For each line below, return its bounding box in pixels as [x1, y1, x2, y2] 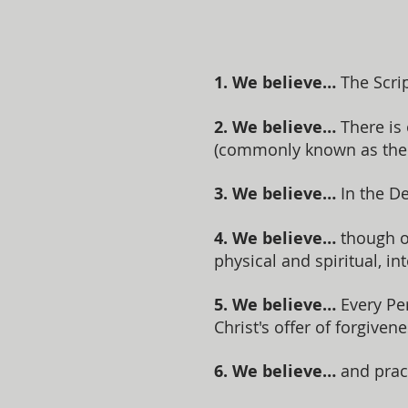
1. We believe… [214, 71, 336, 94]
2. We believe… [214, 116, 341, 138]
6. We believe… [214, 360, 341, 382]
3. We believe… [214, 182, 336, 205]
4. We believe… [214, 227, 336, 250]
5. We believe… [214, 293, 336, 316]
